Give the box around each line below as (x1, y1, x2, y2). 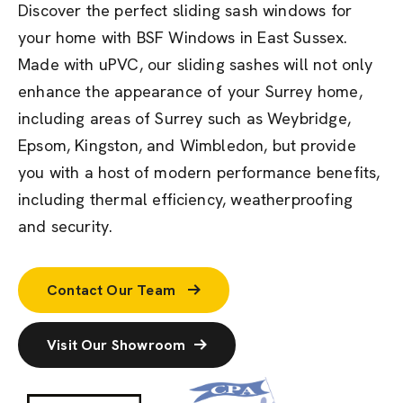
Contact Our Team (47, 281, 180, 300)
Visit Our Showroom (47, 336, 186, 354)
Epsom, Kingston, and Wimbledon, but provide (18, 135, 356, 156)
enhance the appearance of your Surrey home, (18, 81, 363, 102)
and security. (18, 216, 113, 237)
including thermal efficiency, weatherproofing (18, 189, 354, 210)
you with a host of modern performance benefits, (18, 162, 381, 183)
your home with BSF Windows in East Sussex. (18, 27, 348, 48)
